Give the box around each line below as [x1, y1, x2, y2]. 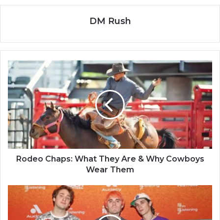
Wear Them [86, 165, 134, 174]
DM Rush [89, 15, 131, 27]
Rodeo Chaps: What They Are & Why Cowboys [16, 154, 204, 164]
